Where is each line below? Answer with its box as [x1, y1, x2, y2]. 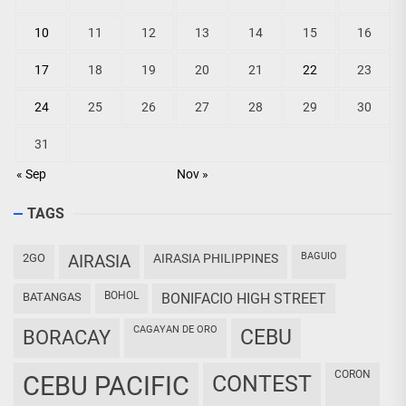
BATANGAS [30, 290, 82, 304]
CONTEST [227, 371, 312, 397]
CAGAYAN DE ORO [140, 324, 217, 335]
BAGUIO [307, 250, 337, 262]
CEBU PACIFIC [40, 371, 189, 401]
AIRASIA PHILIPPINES [161, 251, 278, 266]
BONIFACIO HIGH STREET [170, 290, 326, 307]
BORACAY [35, 326, 111, 349]
